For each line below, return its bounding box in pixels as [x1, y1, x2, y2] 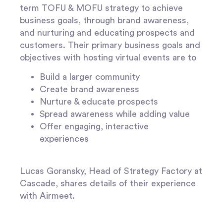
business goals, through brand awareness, [20, 15, 189, 25]
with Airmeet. [20, 191, 75, 200]
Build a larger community [40, 72, 142, 82]
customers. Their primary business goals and [20, 40, 200, 50]
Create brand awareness [40, 85, 142, 94]
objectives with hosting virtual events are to [20, 53, 196, 62]
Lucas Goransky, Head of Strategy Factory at [20, 166, 202, 175]
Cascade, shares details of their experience [20, 178, 196, 188]
